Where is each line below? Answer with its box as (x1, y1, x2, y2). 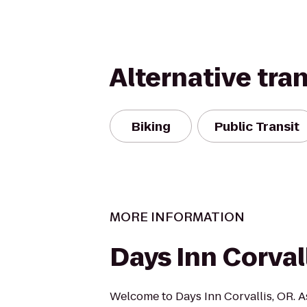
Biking (131, 117, 171, 135)
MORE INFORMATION (110, 208, 245, 225)
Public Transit (214, 117, 299, 135)
